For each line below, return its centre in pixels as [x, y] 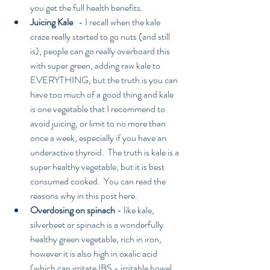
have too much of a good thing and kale [103, 95]
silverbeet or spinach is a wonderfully [98, 225]
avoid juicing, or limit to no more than [99, 124]
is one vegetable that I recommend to [99, 109]
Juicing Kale [52, 22]
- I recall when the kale [118, 22]
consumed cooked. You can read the [99, 181]
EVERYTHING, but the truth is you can [105, 80]
